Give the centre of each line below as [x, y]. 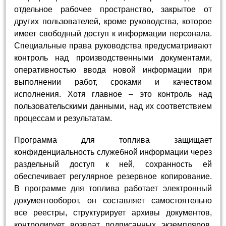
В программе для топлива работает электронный [113, 188]
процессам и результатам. [63, 118]
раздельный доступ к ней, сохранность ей [113, 164]
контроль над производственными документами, [113, 58]
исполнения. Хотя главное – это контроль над [113, 94]
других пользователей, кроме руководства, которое [113, 21]
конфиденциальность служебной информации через [113, 152]
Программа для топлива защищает [113, 140]
